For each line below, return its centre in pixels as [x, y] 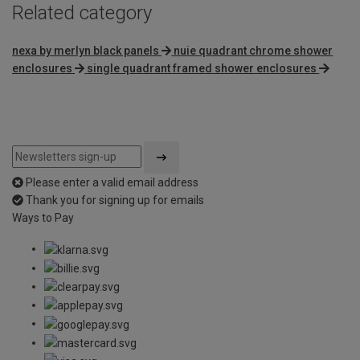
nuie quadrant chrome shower [254, 51]
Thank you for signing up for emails [115, 200]
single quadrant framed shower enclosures [202, 69]
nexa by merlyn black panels [86, 51]
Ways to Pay [43, 218]
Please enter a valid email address [112, 183]
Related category [82, 13]
